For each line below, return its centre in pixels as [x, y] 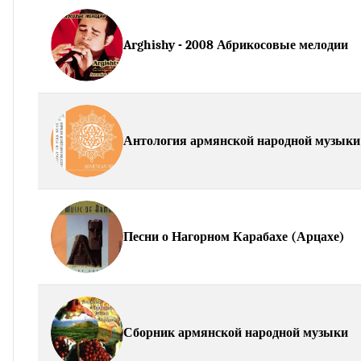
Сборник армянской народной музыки [236, 332]
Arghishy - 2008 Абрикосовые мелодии [236, 45]
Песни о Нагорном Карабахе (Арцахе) [234, 237]
